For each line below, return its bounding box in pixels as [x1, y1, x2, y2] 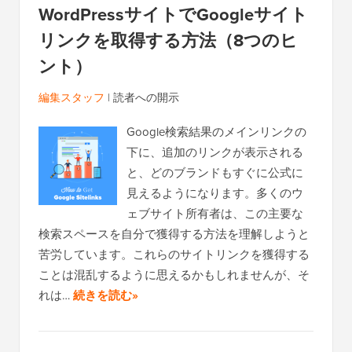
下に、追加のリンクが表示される [126, 144, 303, 161]
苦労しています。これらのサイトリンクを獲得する [38, 246, 310, 263]
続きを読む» [73, 287, 138, 305]
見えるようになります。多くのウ [126, 185, 303, 202]
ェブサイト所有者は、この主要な [126, 205, 303, 222]
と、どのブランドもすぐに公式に [126, 164, 303, 181]
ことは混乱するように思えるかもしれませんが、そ [38, 266, 310, 284]
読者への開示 [113, 90, 179, 106]
